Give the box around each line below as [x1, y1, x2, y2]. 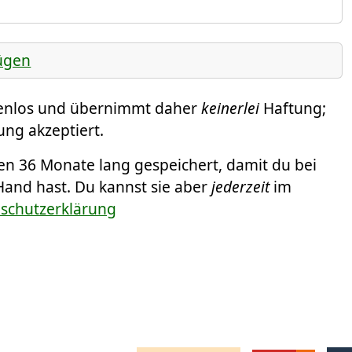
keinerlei [201, 97, 259, 119]
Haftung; [259, 97, 326, 119]
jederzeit [211, 176, 269, 198]
